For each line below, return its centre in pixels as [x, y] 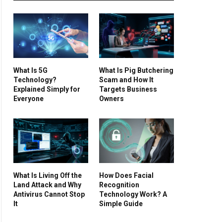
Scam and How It [126, 80]
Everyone [28, 98]
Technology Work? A [133, 194]
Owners [111, 98]
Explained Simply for [47, 89]
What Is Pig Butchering [136, 70]
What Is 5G [30, 70]
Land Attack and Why [47, 185]
